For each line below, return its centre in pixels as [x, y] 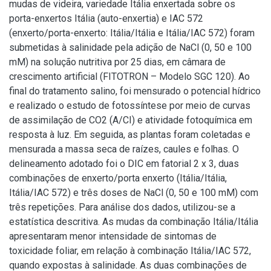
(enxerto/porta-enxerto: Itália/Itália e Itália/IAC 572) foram [132, 33]
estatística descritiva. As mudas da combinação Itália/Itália [134, 222]
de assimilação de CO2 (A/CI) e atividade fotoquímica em [131, 120]
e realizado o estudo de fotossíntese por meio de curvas [130, 106]
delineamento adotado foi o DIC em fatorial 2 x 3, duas [124, 164]
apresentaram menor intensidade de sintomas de [113, 236]
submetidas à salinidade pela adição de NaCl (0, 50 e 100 [130, 47]
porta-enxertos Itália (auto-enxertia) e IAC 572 [106, 18]
